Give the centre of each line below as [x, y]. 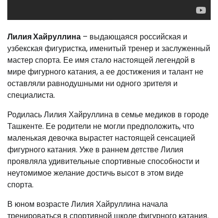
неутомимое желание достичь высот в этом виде [95, 173]
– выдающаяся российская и [134, 37]
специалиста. [31, 95]
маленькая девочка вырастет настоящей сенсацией [101, 138]
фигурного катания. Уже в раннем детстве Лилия [95, 150]
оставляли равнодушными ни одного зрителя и [92, 83]
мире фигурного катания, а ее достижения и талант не [105, 72]
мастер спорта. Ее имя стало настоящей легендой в [101, 60]
